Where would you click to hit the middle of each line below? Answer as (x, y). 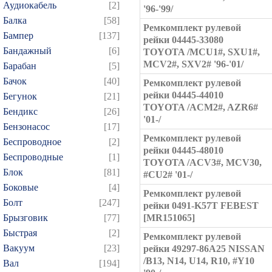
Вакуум (19, 248)
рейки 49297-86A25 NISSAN (204, 249)
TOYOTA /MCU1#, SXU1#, (202, 52)
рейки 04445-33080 (183, 40)
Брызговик (25, 218)
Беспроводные (33, 157)
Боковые (21, 187)
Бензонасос (26, 127)
